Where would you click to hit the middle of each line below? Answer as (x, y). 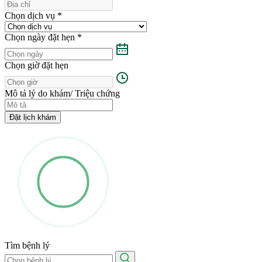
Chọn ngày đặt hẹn (41, 37)
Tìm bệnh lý (27, 245)
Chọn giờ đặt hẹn (37, 65)
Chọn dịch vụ (31, 15)
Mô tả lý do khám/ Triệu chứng (62, 93)
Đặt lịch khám (33, 117)
